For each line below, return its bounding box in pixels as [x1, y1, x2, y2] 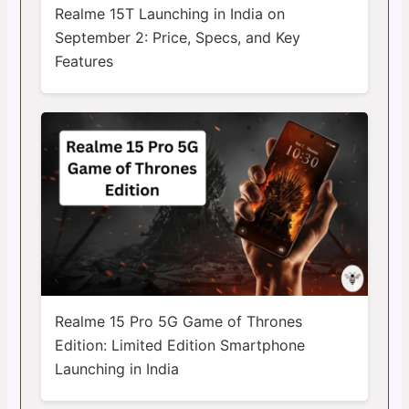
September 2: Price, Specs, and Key [54, 27, 300, 47]
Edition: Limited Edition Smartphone [54, 335, 305, 354]
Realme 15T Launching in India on [54, 4, 285, 23]
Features [54, 51, 113, 70]
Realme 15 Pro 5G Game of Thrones [54, 311, 302, 330]
